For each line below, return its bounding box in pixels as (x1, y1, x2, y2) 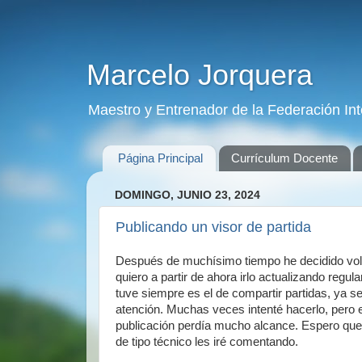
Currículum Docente (230, 151, 338, 166)
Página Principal (117, 151, 203, 166)
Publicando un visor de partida (116, 219, 311, 236)
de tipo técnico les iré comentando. (116, 335, 298, 348)
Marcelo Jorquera (86, 58, 313, 91)
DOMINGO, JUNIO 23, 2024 (115, 188, 260, 201)
